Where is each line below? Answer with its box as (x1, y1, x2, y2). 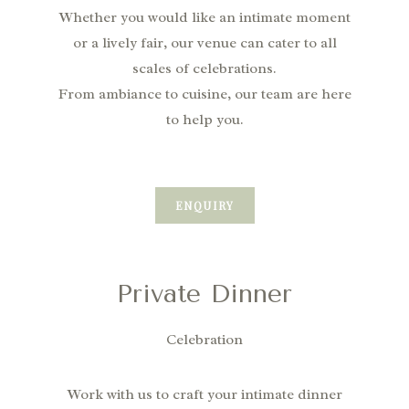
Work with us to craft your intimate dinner (67, 384, 342, 404)
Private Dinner (117, 278, 292, 309)
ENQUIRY (174, 197, 235, 213)
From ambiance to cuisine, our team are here (58, 84, 351, 103)
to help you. (165, 110, 244, 129)
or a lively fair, (72, 33, 171, 52)
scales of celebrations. (132, 58, 277, 78)
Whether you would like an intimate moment (58, 7, 351, 26)
